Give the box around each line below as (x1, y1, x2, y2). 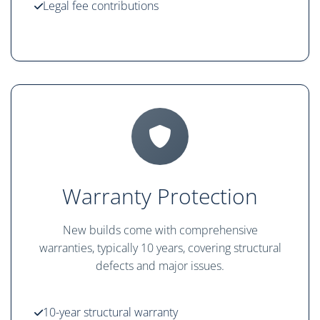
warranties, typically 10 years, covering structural (39, 240, 281, 256)
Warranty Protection (62, 181, 258, 211)
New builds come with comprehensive (62, 222, 258, 239)
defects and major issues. (96, 258, 224, 274)
